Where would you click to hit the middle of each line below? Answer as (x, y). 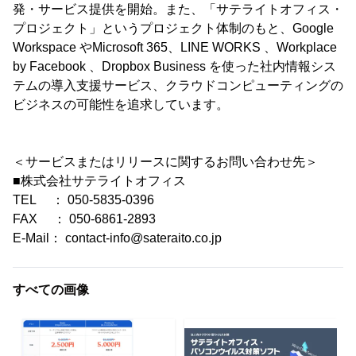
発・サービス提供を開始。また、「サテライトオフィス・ (178, 9)
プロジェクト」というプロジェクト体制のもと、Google (173, 28)
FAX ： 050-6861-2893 (84, 219)
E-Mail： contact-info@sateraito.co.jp (117, 238)
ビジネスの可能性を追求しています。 (121, 104)
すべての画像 (51, 289)
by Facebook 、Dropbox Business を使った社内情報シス (174, 66)
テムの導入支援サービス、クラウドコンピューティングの (178, 85)
